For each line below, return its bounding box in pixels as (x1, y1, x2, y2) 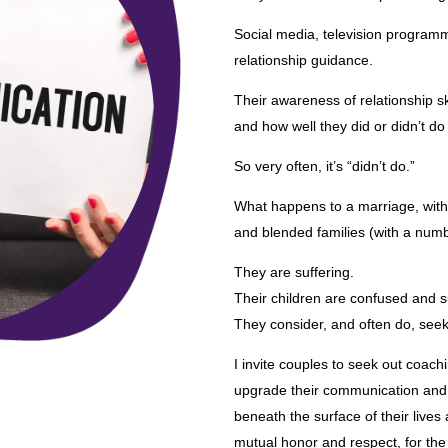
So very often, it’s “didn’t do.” (234, 158, 415, 175)
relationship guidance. (234, 52, 373, 69)
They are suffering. (234, 264, 354, 281)
